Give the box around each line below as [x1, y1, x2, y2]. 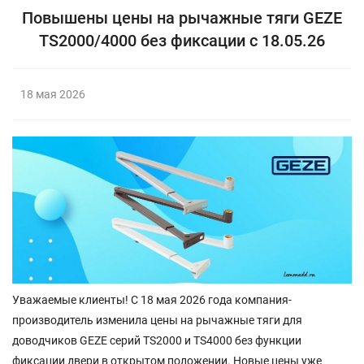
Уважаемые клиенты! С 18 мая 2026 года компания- [12, 292, 292, 306]
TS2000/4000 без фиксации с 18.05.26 [39, 31, 325, 50]
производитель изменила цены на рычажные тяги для [12, 313, 302, 327]
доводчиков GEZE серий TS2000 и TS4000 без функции [12, 333, 301, 347]
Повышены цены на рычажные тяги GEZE [22, 8, 342, 28]
